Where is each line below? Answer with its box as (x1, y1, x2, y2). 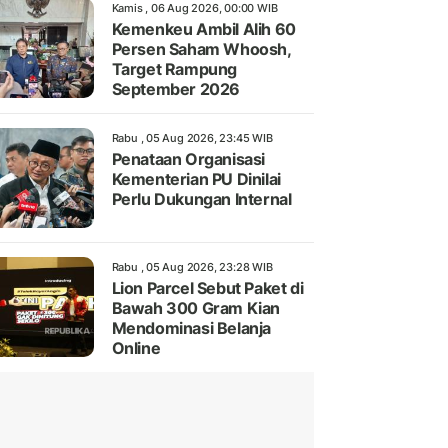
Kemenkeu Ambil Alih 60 (111, 19, 296, 40)
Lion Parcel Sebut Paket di (111, 278, 304, 299)
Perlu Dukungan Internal (111, 189, 292, 210)
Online (111, 338, 161, 359)
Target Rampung (111, 59, 237, 80)
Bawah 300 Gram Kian (111, 298, 280, 319)
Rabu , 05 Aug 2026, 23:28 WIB (111, 260, 273, 275)
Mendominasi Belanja (111, 318, 271, 339)
